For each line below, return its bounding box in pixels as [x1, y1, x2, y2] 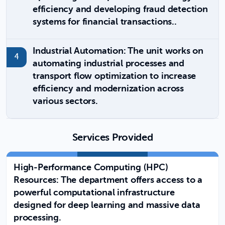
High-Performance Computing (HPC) [14, 163, 168, 172]
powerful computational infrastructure [14, 188, 175, 197]
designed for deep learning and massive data [14, 201, 200, 210]
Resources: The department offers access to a [14, 176, 203, 185]
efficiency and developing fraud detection [33, 5, 208, 14]
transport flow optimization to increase [33, 72, 196, 81]
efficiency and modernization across [33, 84, 184, 93]
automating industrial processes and [33, 59, 184, 68]
